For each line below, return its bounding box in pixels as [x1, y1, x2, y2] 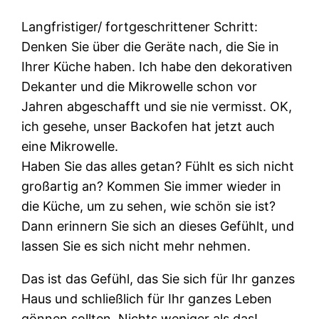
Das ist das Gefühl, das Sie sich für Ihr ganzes [21, 271, 296, 286]
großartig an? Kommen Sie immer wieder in [21, 178, 282, 194]
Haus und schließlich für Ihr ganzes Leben [21, 291, 273, 306]
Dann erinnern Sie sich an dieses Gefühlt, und [21, 218, 295, 234]
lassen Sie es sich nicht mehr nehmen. [21, 238, 251, 253]
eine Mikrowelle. [21, 138, 119, 154]
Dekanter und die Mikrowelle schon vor [21, 78, 258, 94]
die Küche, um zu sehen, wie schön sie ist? [21, 198, 276, 214]
